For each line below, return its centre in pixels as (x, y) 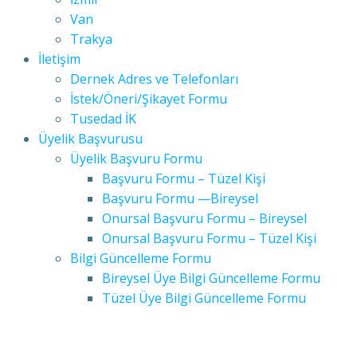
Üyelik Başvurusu (90, 139)
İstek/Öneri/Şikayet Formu (149, 99)
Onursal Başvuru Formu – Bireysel (204, 218)
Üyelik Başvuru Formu (136, 159)
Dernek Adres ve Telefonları (154, 79)
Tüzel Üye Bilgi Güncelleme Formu (204, 298)
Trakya (91, 39)
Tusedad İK (103, 119)
